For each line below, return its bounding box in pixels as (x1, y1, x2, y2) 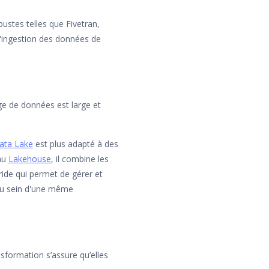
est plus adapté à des (33, 138, 118, 150)
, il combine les (51, 153, 109, 165)
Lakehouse (8, 153, 51, 165)
